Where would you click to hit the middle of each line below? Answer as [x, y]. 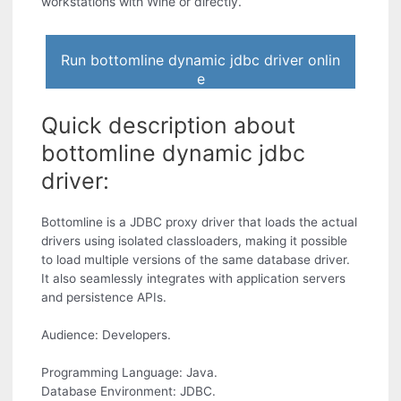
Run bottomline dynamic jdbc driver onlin [200, 60]
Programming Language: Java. [130, 373]
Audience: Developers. [107, 335]
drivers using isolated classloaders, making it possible [195, 241]
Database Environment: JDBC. [129, 392]
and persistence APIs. [104, 298]
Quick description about [169, 126]
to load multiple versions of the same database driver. [196, 260]
